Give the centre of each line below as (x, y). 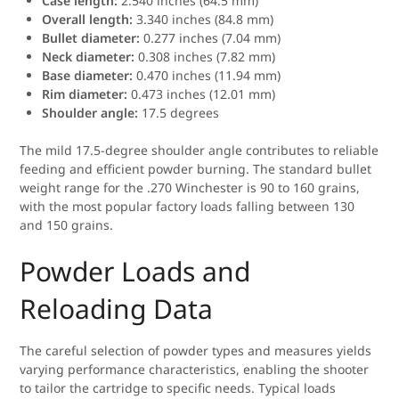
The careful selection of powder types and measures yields (196, 350)
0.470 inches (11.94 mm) (207, 75)
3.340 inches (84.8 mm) (204, 19)
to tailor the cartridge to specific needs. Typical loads (178, 388)
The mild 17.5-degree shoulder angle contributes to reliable (199, 150)
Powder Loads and (135, 271)
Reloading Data (117, 309)
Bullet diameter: (91, 38)
